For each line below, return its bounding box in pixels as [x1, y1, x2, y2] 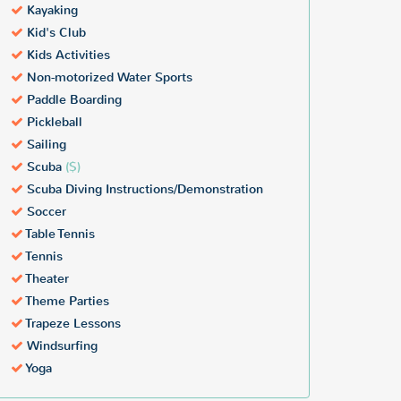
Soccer [23, 203, 66, 221]
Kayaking [23, 2, 78, 20]
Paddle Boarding [23, 91, 122, 109]
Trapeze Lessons [23, 315, 121, 333]
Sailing [23, 136, 66, 154]
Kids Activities [23, 47, 110, 64]
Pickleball [23, 114, 82, 132]
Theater [23, 270, 69, 288]
